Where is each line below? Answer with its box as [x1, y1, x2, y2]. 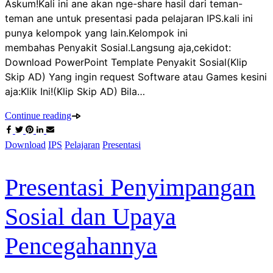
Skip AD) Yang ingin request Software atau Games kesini [5, 71, 267, 83]
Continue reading [5, 110, 71, 121]
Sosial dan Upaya [5, 202, 176, 230]
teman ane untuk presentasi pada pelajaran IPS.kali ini [5, 12, 253, 25]
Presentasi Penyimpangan [5, 173, 255, 201]
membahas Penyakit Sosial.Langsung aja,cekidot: [5, 41, 231, 54]
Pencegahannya [5, 232, 157, 260]
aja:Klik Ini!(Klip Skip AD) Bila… [5, 85, 145, 98]
